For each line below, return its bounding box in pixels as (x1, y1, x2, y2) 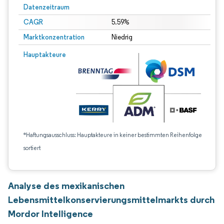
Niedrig (111, 33, 132, 41)
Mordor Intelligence (8, 207, 93, 219)
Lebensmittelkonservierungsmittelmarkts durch (8, 193, 214, 205)
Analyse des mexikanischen (8, 179, 124, 191)
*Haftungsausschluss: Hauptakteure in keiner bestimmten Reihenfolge (23, 131, 202, 138)
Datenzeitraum (23, 2, 69, 11)
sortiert (23, 144, 40, 151)
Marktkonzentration (23, 32, 84, 41)
